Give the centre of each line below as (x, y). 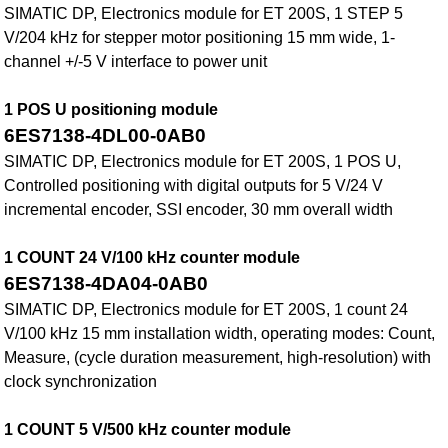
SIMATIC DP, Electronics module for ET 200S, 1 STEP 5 (204, 14)
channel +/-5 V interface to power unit (136, 62)
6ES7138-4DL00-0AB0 (105, 136)
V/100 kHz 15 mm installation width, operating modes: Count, (220, 334)
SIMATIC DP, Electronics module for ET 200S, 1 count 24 (206, 310)
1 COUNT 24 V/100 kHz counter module (152, 258)
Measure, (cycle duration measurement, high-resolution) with (218, 358)
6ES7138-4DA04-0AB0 (106, 284)
